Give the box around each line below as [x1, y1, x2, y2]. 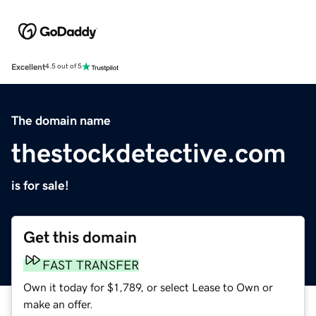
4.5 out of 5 [45, 63, 82, 71]
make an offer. [23, 298, 93, 310]
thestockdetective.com [11, 139, 286, 166]
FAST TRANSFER [42, 258, 139, 272]
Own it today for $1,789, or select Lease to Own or [23, 281, 273, 293]
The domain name [11, 114, 111, 127]
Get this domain [23, 229, 137, 245]
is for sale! [11, 178, 69, 192]
